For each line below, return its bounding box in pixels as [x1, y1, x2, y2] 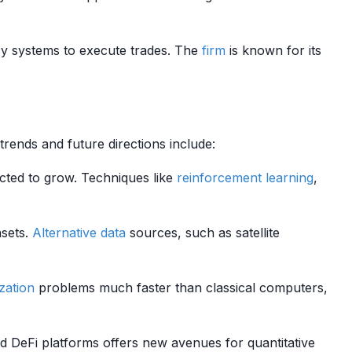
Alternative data [32, 225, 126, 240]
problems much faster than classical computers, [35, 280, 328, 295]
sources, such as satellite [126, 225, 280, 240]
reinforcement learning [177, 170, 313, 185]
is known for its [225, 42, 321, 58]
